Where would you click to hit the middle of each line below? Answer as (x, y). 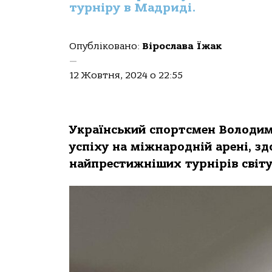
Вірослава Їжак (182, 46)
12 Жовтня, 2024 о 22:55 (126, 75)
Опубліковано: (106, 46)
